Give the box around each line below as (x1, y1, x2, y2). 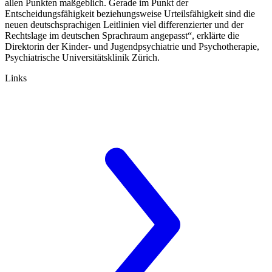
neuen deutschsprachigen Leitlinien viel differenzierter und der (5, 19, 243, 30)
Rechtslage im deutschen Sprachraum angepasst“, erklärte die (5, 30, 239, 41)
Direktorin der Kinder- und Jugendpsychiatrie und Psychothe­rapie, (5, 41, 259, 52)
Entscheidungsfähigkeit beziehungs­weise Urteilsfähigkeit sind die (5, 8, 255, 19)
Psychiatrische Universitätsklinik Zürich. (5, 52, 160, 63)
